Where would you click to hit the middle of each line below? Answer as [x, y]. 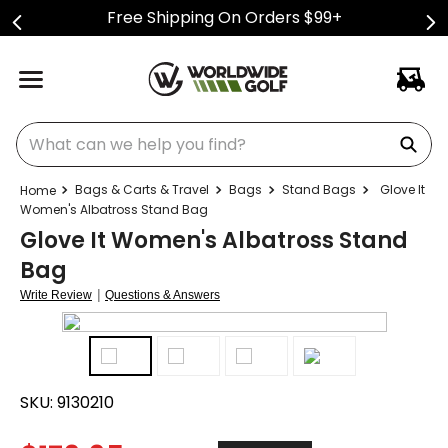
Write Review [56, 295]
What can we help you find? [123, 129]
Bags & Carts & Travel [142, 189]
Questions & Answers [162, 295]
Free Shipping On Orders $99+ [224, 17]
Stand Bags [319, 189]
